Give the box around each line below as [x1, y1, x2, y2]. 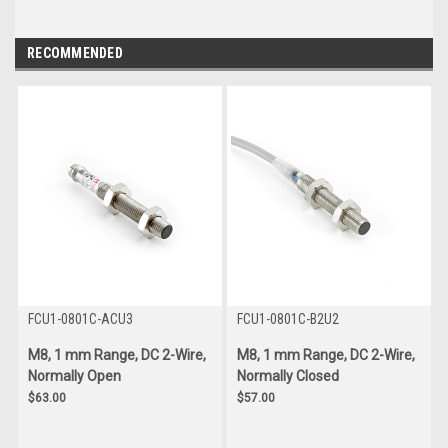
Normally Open [27, 367, 121, 384]
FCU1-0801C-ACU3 [27, 310, 133, 327]
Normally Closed [236, 367, 339, 384]
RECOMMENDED [27, 44, 123, 61]
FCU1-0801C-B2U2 [236, 310, 339, 327]
